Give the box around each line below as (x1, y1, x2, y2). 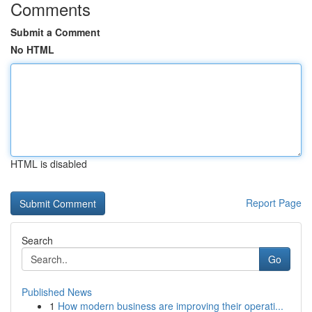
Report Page (246, 196, 302, 210)
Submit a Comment (10, 25, 100, 39)
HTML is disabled (10, 157, 87, 171)
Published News (22, 285, 92, 299)
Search (22, 233, 53, 247)
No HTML (10, 42, 54, 56)
